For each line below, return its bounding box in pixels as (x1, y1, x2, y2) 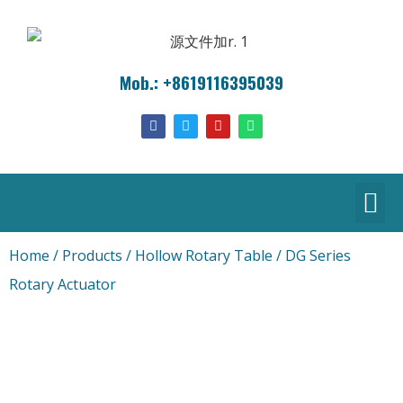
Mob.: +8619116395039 (120, 69, 283, 95)
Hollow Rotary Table (135, 246, 273, 265)
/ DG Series (273, 246, 351, 265)
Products (62, 246, 122, 265)
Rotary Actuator (9, 274, 116, 294)
